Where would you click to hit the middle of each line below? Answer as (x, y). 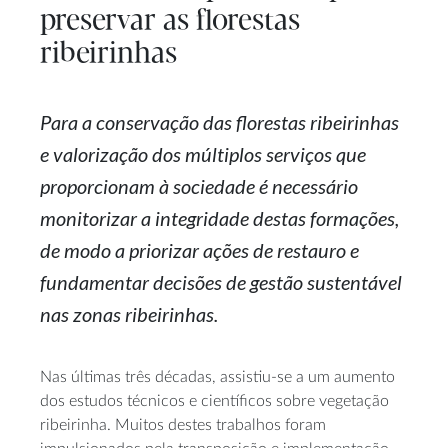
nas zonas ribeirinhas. (129, 314)
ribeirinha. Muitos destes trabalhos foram (183, 425)
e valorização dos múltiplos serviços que (203, 154)
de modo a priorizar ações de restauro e (199, 250)
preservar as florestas (170, 22)
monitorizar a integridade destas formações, (219, 218)
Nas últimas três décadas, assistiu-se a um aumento (217, 377)
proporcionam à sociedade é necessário (199, 186)
